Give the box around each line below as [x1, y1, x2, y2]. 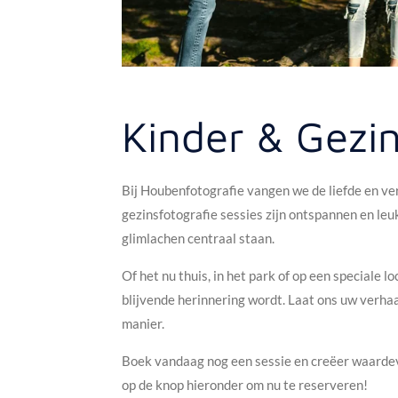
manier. [122, 315, 164, 332]
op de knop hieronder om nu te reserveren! [122, 377, 368, 394]
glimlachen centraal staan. [122, 230, 275, 247]
